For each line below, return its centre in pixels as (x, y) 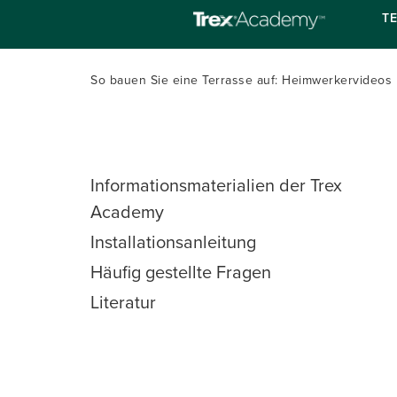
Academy (127, 212)
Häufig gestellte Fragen (181, 272)
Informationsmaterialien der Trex (216, 185)
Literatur (123, 302)
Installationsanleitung (173, 242)
